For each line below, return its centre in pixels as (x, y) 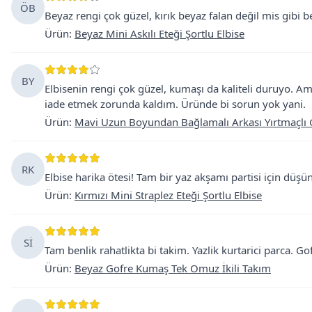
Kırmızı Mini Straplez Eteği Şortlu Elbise (168, 195)
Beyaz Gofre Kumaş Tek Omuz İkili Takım (173, 268)
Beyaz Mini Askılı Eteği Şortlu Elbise (159, 33)
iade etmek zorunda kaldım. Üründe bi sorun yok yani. (175, 104)
